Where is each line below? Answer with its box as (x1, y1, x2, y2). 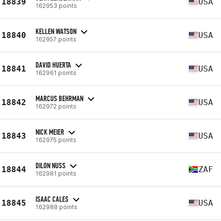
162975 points (36, 136, 76, 144)
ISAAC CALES (36, 194, 69, 204)
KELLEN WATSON (36, 26, 76, 36)
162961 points (36, 69, 76, 76)
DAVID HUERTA (36, 60, 71, 70)
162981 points (36, 169, 76, 177)
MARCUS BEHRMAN (36, 93, 83, 103)
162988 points (36, 203, 77, 211)
